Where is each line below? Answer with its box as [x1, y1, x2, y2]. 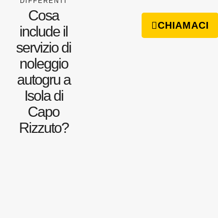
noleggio [19, 55, 68, 72]
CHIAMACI [158, 19, 209, 31]
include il [19, 23, 68, 39]
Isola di [24, 87, 63, 104]
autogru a [17, 71, 71, 88]
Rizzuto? [18, 119, 69, 136]
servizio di [16, 39, 72, 55]
